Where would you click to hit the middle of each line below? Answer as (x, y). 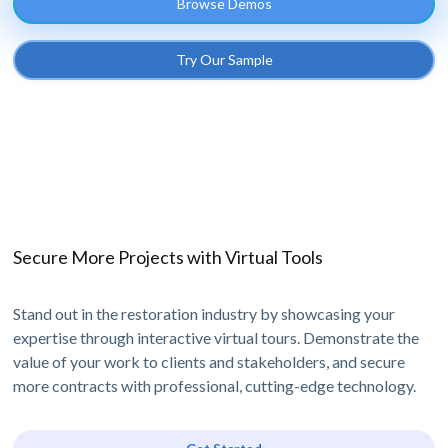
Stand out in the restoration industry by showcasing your (204, 314)
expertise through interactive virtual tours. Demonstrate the (216, 338)
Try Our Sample (224, 60)
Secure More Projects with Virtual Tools (168, 257)
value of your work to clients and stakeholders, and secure (209, 362)
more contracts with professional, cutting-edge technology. (215, 386)
